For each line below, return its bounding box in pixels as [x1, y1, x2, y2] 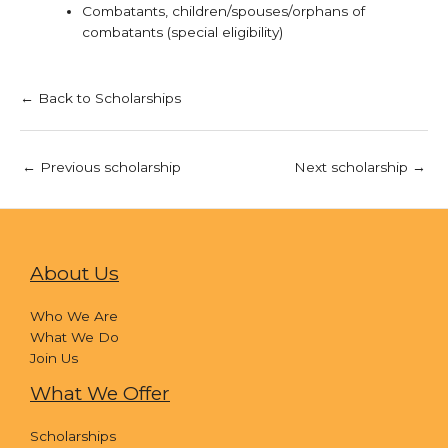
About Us [30, 260, 119, 285]
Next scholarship [294, 159, 412, 176]
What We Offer [30, 380, 170, 405]
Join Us [30, 349, 78, 366]
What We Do [30, 328, 119, 345]
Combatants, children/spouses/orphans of [81, 3, 365, 20]
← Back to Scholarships [20, 90, 181, 107]
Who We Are [30, 307, 118, 324]
